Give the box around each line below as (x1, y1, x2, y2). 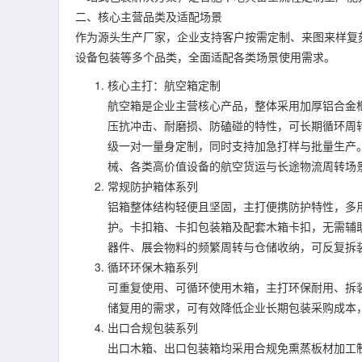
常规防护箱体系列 (107, 178, 198, 194)
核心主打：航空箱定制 (107, 77, 221, 93)
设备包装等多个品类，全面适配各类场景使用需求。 (75, 48, 335, 65)
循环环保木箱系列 (107, 259, 198, 275)
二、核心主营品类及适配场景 (75, 8, 222, 24)
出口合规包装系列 (107, 319, 198, 335)
